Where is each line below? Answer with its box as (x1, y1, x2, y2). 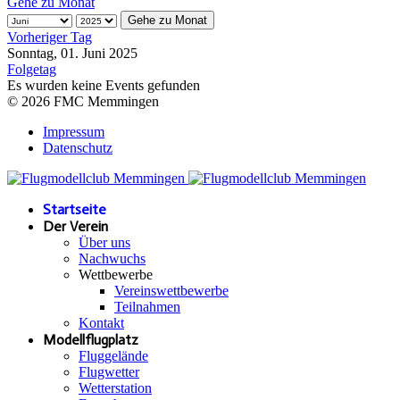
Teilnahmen (114, 298, 180, 314)
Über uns (79, 234, 130, 250)
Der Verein (43, 217, 108, 235)
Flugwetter (79, 363, 139, 379)
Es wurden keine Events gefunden (7, 77, 200, 93)
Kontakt (79, 314, 124, 330)
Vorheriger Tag (7, 29, 92, 45)
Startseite (43, 200, 106, 218)
